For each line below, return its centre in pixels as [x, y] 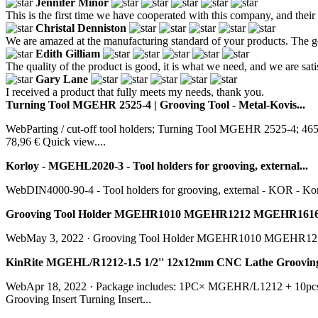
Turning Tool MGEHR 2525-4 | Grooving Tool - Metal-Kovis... [155, 104]
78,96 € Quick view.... [56, 141]
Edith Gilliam [68, 53]
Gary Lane [62, 79]
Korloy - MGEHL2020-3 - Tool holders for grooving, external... [157, 165]
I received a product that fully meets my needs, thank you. [135, 92]
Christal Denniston [81, 28]
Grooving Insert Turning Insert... [78, 299]
